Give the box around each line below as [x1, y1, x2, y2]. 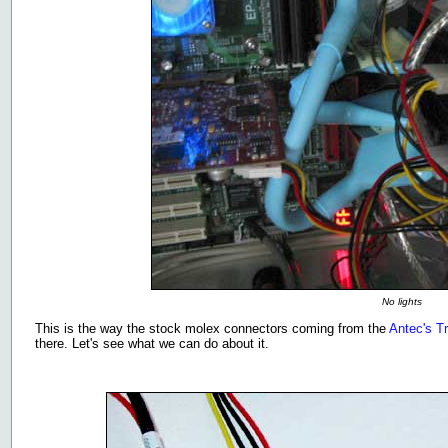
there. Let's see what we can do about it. [35, 336, 269, 351]
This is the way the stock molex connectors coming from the [35, 321, 389, 336]
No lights [381, 296, 422, 307]
